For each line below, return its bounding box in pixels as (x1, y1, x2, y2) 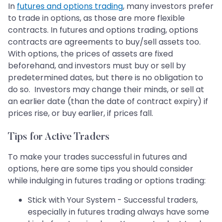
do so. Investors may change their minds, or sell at (8, 84, 204, 96)
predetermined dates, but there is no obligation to (8, 72, 203, 84)
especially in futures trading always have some (28, 206, 209, 218)
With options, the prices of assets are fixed (8, 48, 173, 60)
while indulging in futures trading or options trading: (8, 175, 206, 187)
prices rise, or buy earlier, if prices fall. (8, 108, 153, 119)
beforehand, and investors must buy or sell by (8, 60, 186, 72)
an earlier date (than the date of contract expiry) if (8, 96, 208, 108)
